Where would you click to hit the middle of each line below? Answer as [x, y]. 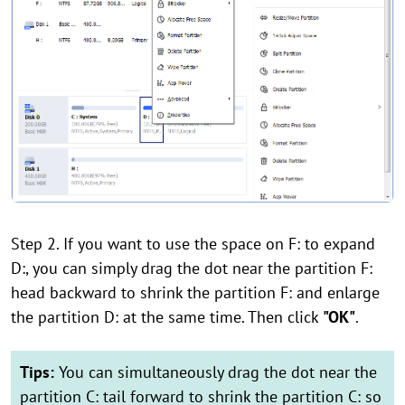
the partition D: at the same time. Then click [167, 316]
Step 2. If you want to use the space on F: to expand [193, 243]
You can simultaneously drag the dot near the [218, 372]
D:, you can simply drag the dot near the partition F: [192, 268]
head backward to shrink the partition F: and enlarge [195, 292]
